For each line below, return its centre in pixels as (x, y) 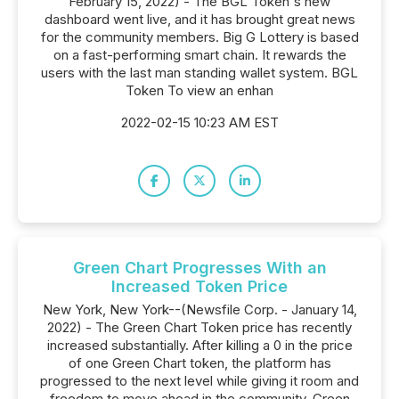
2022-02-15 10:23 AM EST (199, 122)
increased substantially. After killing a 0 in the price (199, 345)
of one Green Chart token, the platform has (199, 363)
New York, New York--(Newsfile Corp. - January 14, (199, 309)
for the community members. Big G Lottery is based (199, 37)
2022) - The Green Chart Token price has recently (199, 327)
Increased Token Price (199, 286)
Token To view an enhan (199, 90)
